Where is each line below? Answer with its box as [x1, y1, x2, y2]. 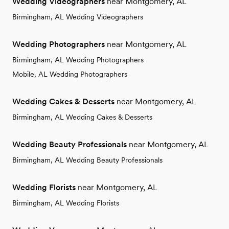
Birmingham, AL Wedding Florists [12, 199, 119, 208]
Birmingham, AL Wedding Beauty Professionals [12, 156, 163, 165]
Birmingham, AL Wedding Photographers [12, 56, 144, 64]
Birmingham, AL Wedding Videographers [12, 13, 143, 21]
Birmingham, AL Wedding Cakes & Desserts [12, 113, 152, 122]
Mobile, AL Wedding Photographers [12, 70, 127, 79]
